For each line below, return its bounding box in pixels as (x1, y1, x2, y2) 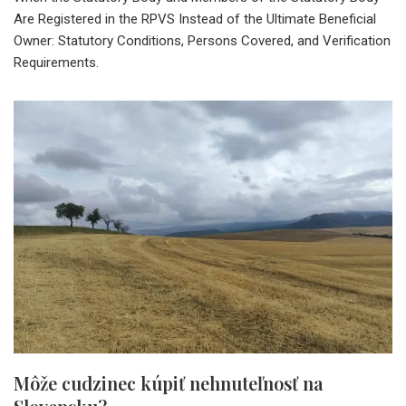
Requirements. (14, 54, 99, 72)
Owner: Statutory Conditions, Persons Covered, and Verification (14, 33, 391, 50)
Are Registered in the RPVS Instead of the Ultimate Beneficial (14, 11, 376, 28)
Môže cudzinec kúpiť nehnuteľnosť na (14, 371, 324, 396)
